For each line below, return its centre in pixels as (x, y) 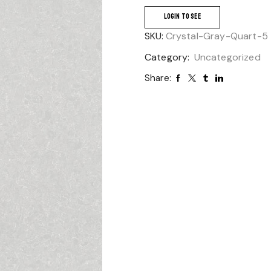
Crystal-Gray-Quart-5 (217, 36)
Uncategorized (227, 57)
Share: (158, 78)
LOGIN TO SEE (182, 16)
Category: (168, 57)
